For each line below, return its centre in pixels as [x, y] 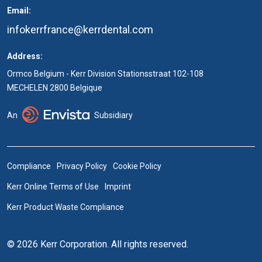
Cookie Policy [137, 166]
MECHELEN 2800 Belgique [55, 88]
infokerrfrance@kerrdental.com [80, 30]
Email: [19, 11]
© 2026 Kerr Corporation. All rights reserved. [98, 244]
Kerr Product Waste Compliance [65, 207]
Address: [25, 56]
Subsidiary [113, 116]
